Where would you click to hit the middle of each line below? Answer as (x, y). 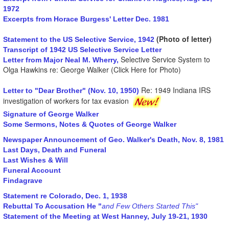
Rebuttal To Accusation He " (52, 206)
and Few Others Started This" (150, 206)
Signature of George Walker (51, 114)
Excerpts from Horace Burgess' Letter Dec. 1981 (86, 19)
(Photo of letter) (184, 39)
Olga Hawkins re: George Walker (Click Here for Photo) (92, 69)
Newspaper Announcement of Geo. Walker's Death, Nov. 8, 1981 (113, 139)
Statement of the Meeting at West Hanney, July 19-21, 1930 (105, 216)
